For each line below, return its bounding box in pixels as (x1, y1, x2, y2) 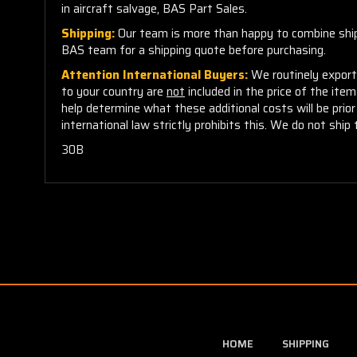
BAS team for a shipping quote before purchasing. (61, 40, 326, 60)
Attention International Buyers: (61, 65, 251, 84)
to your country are (61, 81, 167, 101)
